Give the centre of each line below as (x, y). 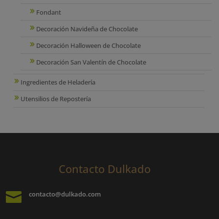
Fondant (49, 12)
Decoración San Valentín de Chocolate (91, 62)
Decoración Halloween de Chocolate (89, 45)
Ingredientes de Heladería (58, 82)
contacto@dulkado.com (65, 194)
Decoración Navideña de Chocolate (87, 29)
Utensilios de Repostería (56, 99)
